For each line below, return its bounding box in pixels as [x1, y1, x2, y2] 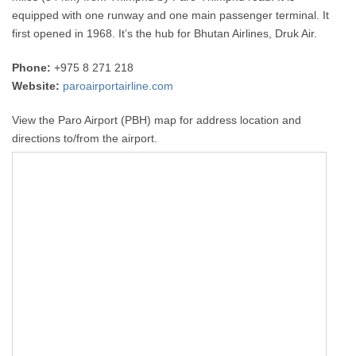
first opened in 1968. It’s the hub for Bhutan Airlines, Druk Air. [12, 26, 318, 40]
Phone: [12, 60, 52, 74]
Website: [12, 79, 60, 92]
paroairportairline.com [63, 79, 174, 92]
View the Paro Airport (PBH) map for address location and [12, 113, 302, 126]
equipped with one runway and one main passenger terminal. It [12, 8, 330, 21]
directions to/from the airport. [12, 131, 158, 145]
